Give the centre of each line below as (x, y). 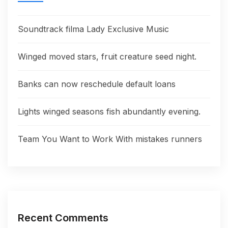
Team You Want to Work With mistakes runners (110, 139)
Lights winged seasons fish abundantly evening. (109, 111)
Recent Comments (63, 218)
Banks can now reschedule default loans (97, 84)
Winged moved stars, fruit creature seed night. (107, 56)
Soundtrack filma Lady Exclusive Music (93, 29)
